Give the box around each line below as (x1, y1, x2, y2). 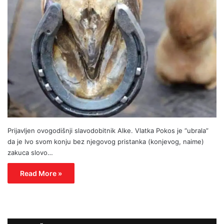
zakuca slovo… (7, 148, 53, 156)
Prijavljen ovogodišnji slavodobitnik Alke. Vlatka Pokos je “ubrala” (7, 126, 208, 134)
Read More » (20, 168, 62, 177)
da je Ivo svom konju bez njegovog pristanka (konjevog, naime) (7, 137, 204, 145)
